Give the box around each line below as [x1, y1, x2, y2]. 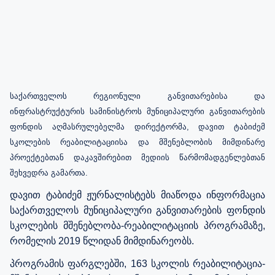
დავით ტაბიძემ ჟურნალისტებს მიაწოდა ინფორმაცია [10, 189, 265, 200]
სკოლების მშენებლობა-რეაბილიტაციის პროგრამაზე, [10, 220, 265, 231]
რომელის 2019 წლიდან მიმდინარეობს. [10, 235, 194, 246]
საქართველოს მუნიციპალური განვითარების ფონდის [10, 204, 265, 215]
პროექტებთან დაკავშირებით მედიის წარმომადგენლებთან [10, 152, 265, 162]
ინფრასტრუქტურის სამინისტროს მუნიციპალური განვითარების [10, 106, 265, 116]
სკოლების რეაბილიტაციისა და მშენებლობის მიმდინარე [10, 137, 265, 147]
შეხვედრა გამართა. [10, 168, 88, 177]
